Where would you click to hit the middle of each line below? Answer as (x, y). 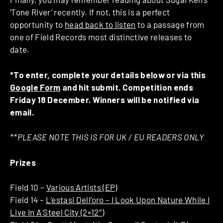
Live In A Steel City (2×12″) (57, 212)
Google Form (35, 87)
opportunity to (38, 25)
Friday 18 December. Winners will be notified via (105, 99)
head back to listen (100, 25)
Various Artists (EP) (82, 187)
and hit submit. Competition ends (127, 87)
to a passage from (170, 25)
